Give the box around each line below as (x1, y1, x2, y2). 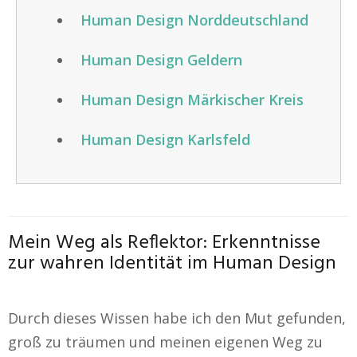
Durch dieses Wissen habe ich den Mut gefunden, (8, 308, 346, 328)
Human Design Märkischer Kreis (80, 90, 304, 109)
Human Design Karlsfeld (80, 130, 250, 149)
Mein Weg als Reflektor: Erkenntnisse (8, 228, 320, 258)
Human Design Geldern (80, 50, 242, 69)
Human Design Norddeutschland (80, 10, 308, 29)
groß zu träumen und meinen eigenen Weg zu (8, 332, 323, 351)
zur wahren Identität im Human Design (8, 249, 336, 279)
